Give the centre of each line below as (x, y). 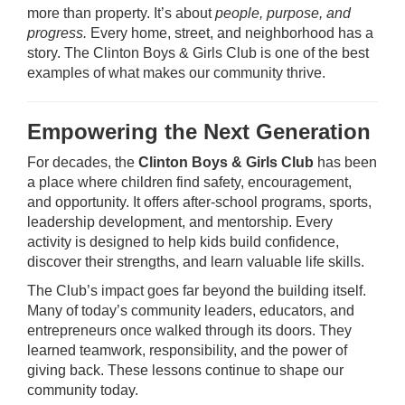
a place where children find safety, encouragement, (189, 182)
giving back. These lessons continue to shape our (185, 370)
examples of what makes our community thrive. (176, 73)
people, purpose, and (283, 13)
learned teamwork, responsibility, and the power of (187, 350)
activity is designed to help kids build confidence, (183, 242)
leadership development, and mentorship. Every (180, 222)
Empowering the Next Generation (199, 132)
